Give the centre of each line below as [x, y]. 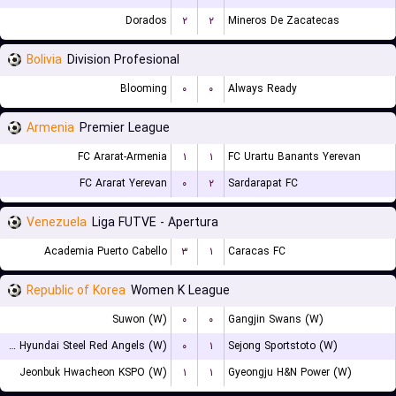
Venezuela [57, 223]
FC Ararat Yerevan [123, 183]
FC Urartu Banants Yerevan [294, 157]
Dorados [146, 21]
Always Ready [263, 89]
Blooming [144, 89]
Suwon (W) [140, 320]
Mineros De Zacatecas [284, 21]
